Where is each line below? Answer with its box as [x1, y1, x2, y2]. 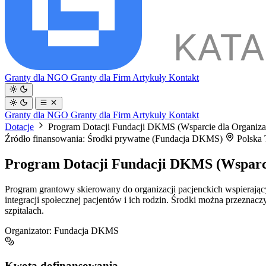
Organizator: [5, 225, 52, 236]
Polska [235, 133, 264, 144]
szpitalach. [5, 205, 44, 216]
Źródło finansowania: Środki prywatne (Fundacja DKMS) [5, 133, 225, 144]
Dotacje [5, 121, 34, 132]
